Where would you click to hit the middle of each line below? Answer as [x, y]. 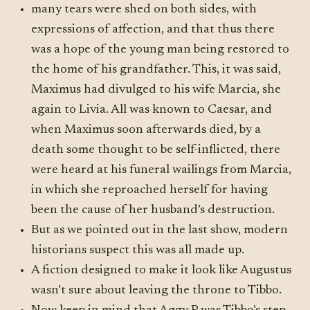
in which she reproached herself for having [150, 190]
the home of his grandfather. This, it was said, [156, 70]
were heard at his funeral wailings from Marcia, [162, 170]
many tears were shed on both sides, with [144, 10]
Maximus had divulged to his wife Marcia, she [156, 90]
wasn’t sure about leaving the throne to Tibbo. [157, 291]
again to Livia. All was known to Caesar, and [152, 110]
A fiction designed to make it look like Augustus [162, 271]
